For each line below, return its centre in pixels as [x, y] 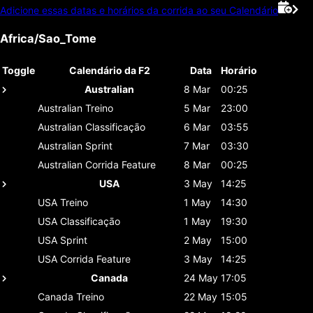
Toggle [19, 70]
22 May [201, 296]
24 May [201, 277]
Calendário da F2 [109, 70]
